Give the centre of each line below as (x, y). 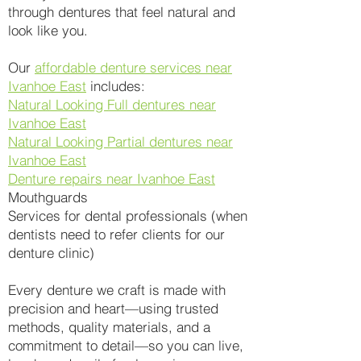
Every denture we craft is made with (117, 290)
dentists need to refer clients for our (116, 234)
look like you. (48, 30)
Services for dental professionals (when (128, 216)
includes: (116, 86)
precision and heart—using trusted (113, 308)
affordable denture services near (133, 67)
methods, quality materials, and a (109, 327)
